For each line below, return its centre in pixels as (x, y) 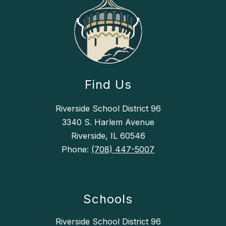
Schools (108, 199)
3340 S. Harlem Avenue (108, 122)
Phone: (76, 150)
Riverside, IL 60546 (108, 136)
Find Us (108, 85)
